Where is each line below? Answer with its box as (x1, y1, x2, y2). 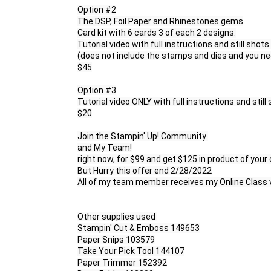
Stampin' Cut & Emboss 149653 (77, 223, 200, 233)
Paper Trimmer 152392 (77, 258, 167, 268)
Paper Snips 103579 (77, 235, 155, 245)
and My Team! (77, 143, 132, 153)
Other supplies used (77, 212, 157, 222)
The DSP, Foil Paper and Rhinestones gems (77, 16, 243, 27)
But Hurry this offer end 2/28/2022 (77, 166, 212, 176)
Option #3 (77, 85, 116, 96)
